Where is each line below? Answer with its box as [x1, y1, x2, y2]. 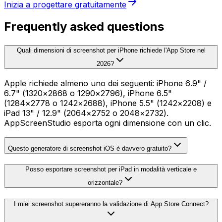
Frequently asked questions [4, 19, 164, 34]
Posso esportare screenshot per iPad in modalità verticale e [25, 166, 197, 173]
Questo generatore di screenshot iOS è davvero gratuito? [8, 144, 171, 152]
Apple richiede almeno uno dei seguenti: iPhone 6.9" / [4, 78, 207, 88]
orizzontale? [88, 179, 122, 187]
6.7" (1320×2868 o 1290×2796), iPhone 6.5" [4, 88, 172, 98]
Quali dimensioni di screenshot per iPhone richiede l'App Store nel [16, 47, 206, 55]
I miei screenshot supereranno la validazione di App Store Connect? [13, 200, 209, 208]
